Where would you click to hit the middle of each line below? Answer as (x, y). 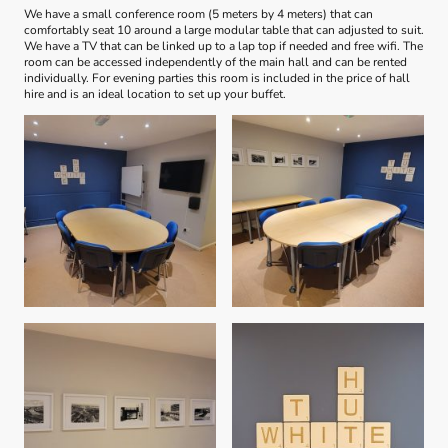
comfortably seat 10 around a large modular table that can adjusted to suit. (224, 30)
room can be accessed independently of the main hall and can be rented (215, 62)
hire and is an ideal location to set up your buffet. (156, 94)
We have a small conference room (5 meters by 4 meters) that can (198, 14)
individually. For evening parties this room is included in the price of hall (217, 78)
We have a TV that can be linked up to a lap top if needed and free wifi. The (223, 46)
